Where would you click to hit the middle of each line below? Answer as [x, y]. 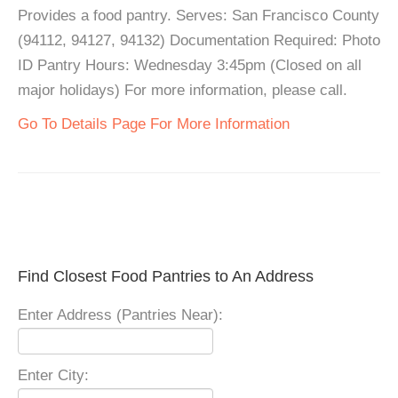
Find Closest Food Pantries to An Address [166, 276]
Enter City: [53, 375]
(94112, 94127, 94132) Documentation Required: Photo [199, 40]
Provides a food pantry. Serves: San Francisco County [199, 16]
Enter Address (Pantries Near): [120, 315]
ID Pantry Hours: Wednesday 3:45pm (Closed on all [190, 65]
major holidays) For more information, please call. [183, 90]
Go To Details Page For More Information [154, 124]
